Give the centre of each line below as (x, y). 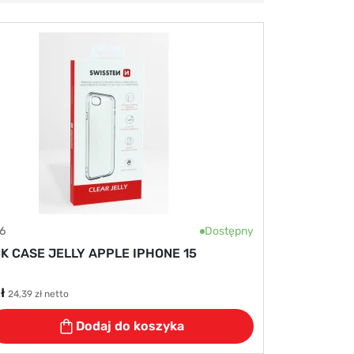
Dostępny (229, 231)
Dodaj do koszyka (130, 326)
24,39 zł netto (38, 294)
